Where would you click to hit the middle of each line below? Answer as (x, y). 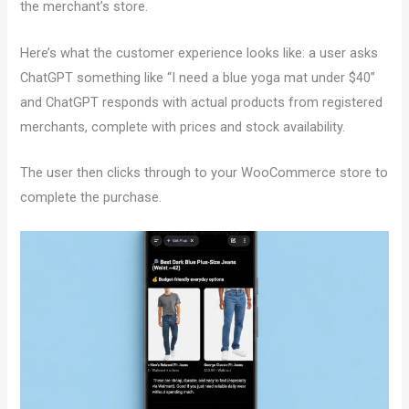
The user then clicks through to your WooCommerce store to (204, 173)
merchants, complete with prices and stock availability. (183, 126)
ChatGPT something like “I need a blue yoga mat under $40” (198, 77)
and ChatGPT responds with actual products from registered (202, 102)
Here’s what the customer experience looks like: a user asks (199, 52)
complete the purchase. (91, 198)
